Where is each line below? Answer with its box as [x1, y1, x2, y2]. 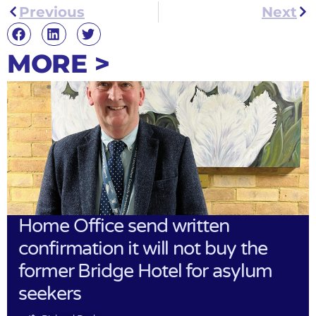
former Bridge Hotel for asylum [18, 260, 272, 284]
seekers [18, 282, 81, 306]
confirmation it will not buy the [18, 237, 267, 261]
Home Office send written [18, 214, 230, 238]
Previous [19, 3, 85, 20]
